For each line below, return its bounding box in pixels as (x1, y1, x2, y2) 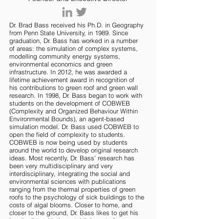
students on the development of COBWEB (9, 99, 130, 107)
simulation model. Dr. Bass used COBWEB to (9, 123, 139, 131)
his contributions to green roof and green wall (9, 84, 138, 91)
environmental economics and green (9, 60, 112, 68)
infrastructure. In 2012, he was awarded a (9, 68, 127, 76)
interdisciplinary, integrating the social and (9, 170, 130, 177)
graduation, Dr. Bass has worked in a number (9, 37, 138, 44)
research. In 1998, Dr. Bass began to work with (9, 91, 142, 99)
